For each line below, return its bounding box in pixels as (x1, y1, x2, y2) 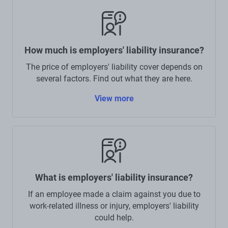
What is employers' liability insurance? (35, 172, 193, 183)
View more (94, 93, 134, 103)
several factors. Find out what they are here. (36, 73, 192, 83)
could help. (94, 212, 134, 222)
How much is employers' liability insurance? (24, 44, 204, 55)
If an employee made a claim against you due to (27, 189, 201, 199)
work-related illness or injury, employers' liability (29, 201, 199, 211)
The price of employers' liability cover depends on (25, 62, 203, 72)
